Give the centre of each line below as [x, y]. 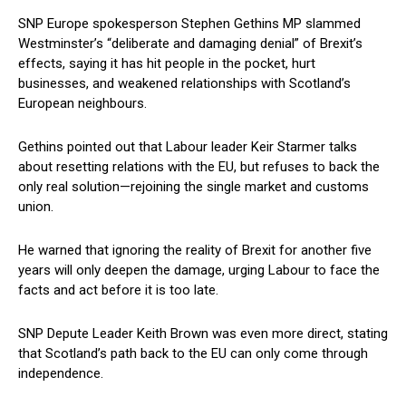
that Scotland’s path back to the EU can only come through [193, 354]
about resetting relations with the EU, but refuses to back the [199, 167]
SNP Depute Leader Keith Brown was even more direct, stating [203, 334]
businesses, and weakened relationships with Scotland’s [184, 84]
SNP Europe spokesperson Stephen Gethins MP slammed [189, 24]
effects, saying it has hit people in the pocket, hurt [167, 64]
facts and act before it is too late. [118, 290]
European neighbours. [82, 104]
